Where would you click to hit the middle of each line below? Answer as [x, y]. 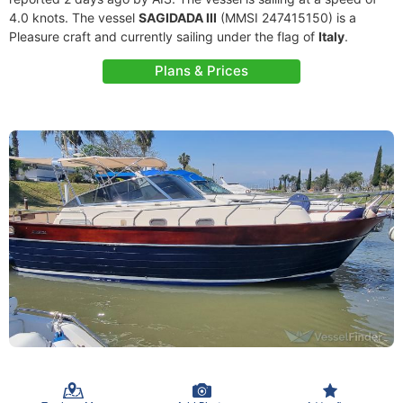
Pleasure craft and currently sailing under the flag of [164, 36]
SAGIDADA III [178, 18]
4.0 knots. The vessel [74, 18]
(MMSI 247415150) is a [287, 18]
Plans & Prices [201, 71]
